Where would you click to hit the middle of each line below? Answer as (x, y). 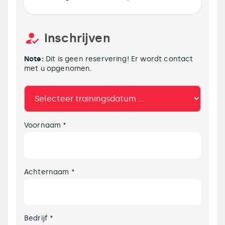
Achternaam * (49, 172)
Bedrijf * (39, 218)
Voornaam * (45, 125)
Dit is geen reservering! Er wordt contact (118, 59)
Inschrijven (77, 38)
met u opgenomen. (58, 69)
